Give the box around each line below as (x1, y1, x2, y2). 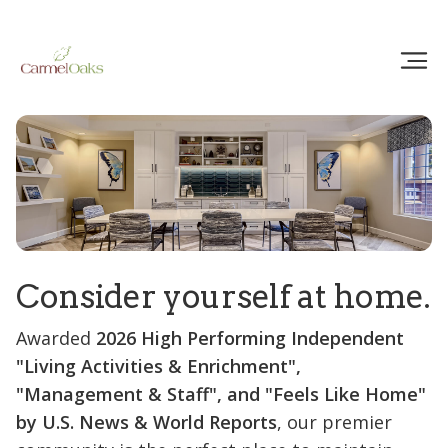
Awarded (16, 326, 96, 350)
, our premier (277, 410, 392, 434)
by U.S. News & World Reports (16, 410, 277, 434)
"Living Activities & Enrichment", (16, 354, 301, 378)
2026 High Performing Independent (96, 326, 404, 350)
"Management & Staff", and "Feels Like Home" (16, 382, 426, 406)
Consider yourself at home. (16, 277, 431, 316)
